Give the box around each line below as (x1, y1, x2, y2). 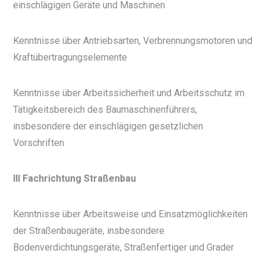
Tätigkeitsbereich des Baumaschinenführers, (13, 104, 198, 116)
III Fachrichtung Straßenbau (13, 173, 137, 185)
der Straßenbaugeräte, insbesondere (13, 225, 165, 237)
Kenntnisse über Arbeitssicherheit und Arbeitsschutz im (13, 87, 245, 99)
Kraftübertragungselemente (13, 52, 128, 64)
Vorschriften (13, 137, 65, 149)
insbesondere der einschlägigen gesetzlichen (13, 121, 204, 132)
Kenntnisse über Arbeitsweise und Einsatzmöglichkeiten (13, 208, 248, 220)
